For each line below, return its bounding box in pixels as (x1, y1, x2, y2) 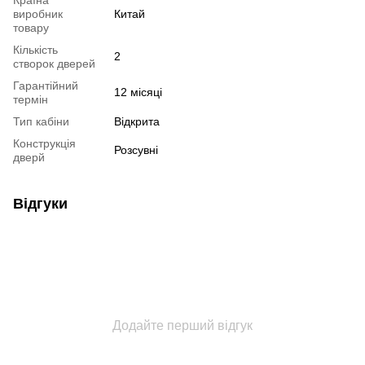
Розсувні (114, 143, 158, 156)
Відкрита (114, 114, 160, 128)
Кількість (13, 42, 58, 56)
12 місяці (114, 85, 162, 99)
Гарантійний (13, 78, 78, 92)
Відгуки (13, 195, 68, 212)
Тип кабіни (13, 114, 69, 128)
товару (13, 20, 49, 34)
